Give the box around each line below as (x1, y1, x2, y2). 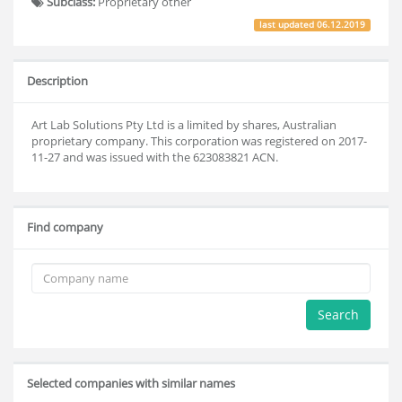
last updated (259, 18, 318, 31)
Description (27, 73, 88, 89)
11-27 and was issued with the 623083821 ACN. (31, 149, 278, 165)
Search (318, 306, 359, 323)
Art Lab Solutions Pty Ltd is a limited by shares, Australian (31, 117, 336, 133)
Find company (27, 219, 103, 235)
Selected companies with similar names (27, 375, 235, 391)
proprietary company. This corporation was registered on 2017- (31, 133, 367, 149)
